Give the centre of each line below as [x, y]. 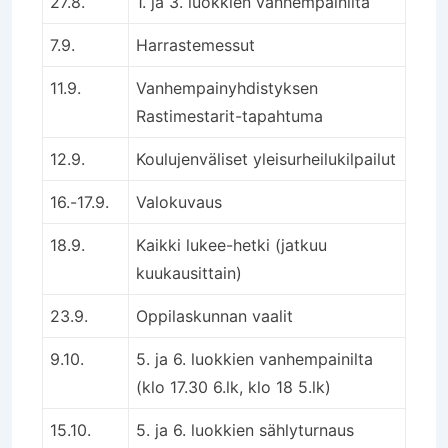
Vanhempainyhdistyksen [227, 87]
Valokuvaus [179, 201]
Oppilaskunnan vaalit [214, 315]
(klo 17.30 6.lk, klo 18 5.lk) [233, 386]
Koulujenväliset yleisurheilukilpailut [266, 158]
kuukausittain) [189, 272]
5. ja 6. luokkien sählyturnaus [245, 429]
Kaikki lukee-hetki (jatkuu [231, 244]
